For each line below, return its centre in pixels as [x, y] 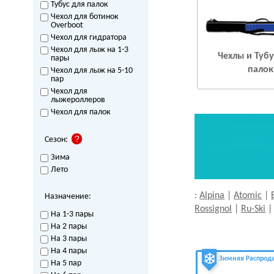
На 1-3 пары [72, 215]
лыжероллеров [78, 100]
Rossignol [213, 209]
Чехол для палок [80, 113]
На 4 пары [68, 251]
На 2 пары [68, 227]
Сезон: [56, 140]
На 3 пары [68, 239]
